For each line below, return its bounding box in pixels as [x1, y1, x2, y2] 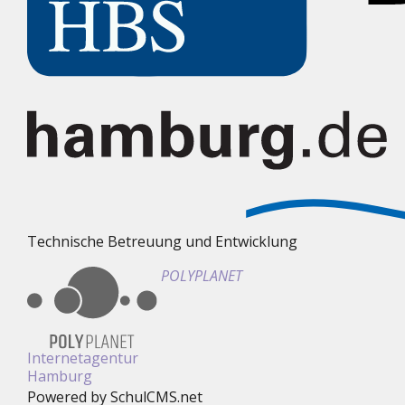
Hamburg [27, 366, 92, 387]
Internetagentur [27, 348, 138, 369]
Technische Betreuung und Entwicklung [27, 231, 297, 251]
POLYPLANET [161, 266, 243, 286]
